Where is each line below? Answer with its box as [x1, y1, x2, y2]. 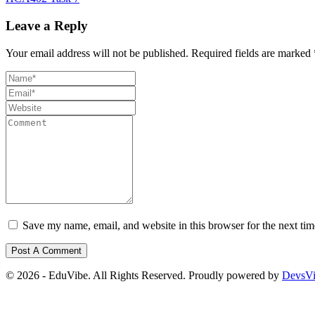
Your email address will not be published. [6, 46, 188, 59]
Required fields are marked [191, 46, 314, 59]
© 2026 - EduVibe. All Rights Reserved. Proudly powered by [6, 269, 282, 281]
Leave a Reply [6, 18, 88, 34]
